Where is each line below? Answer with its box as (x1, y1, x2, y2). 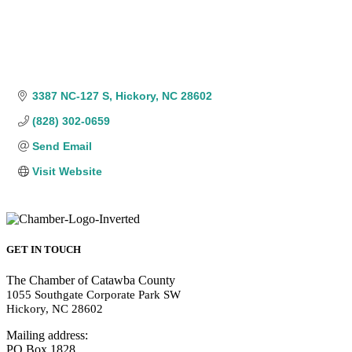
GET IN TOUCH (6, 244, 81, 256)
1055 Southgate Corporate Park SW (6, 288, 181, 302)
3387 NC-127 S (31, 90, 109, 103)
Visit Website (31, 165, 102, 178)
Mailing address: (6, 328, 88, 343)
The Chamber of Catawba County (6, 273, 175, 288)
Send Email (31, 140, 92, 153)
